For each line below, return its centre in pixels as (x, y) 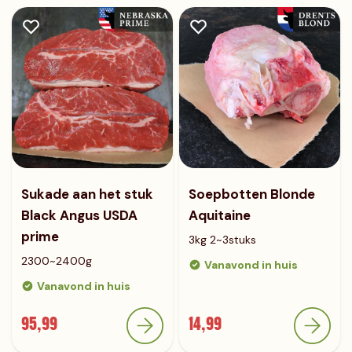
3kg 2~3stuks (222, 240)
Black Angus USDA (79, 215)
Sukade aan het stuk (87, 194)
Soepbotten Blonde (252, 194)
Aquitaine (220, 215)
